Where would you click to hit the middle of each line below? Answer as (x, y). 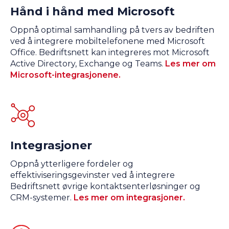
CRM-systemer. (42, 198)
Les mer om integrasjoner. (129, 198)
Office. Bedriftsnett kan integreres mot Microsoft (110, 53)
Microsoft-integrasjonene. (65, 75)
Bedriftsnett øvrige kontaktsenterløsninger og (105, 187)
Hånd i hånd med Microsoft (93, 12)
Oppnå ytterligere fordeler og (72, 164)
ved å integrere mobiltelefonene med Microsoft (108, 41)
